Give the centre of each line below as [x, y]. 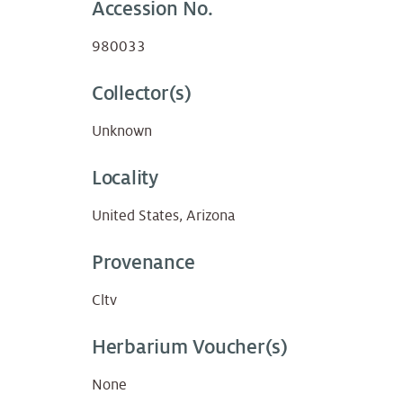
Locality [125, 179]
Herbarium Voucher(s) [190, 348]
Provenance [143, 263]
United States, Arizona [163, 216]
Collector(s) [142, 94]
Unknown [122, 132]
